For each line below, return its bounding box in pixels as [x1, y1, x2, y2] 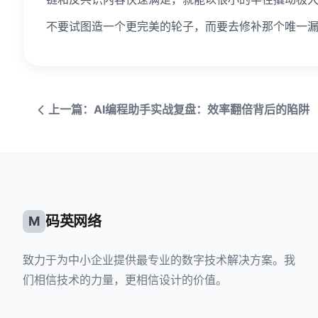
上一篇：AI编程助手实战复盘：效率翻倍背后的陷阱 [48, 102, 309, 117]
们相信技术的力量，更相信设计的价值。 [23, 273, 227, 287]
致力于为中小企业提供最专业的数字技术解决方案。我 [23, 253, 295, 268]
